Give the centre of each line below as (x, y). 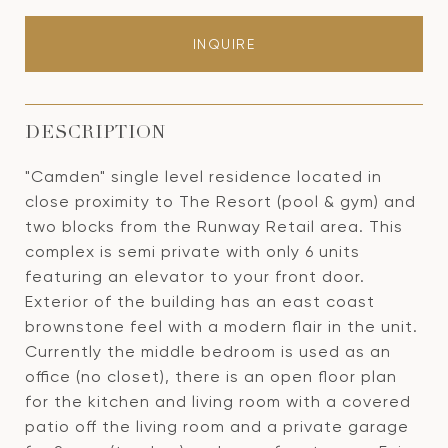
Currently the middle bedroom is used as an (208, 351)
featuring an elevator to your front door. (195, 276)
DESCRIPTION (95, 134)
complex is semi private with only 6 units (192, 251)
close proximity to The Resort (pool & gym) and (220, 201)
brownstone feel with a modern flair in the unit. (221, 326)
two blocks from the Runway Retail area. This (214, 226)
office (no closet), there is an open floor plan (211, 376)
